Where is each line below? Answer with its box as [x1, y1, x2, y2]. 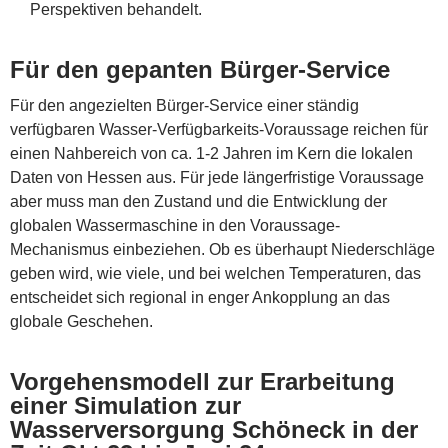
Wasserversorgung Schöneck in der [10, 415, 418, 443]
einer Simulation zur [10, 391, 241, 419]
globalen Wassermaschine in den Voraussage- [10, 216, 340, 234]
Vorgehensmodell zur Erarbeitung [10, 367, 395, 395]
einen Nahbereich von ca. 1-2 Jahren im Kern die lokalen [10, 144, 413, 162]
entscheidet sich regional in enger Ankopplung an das [10, 288, 390, 306]
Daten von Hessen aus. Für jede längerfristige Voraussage [10, 168, 424, 186]
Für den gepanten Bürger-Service [10, 55, 390, 83]
